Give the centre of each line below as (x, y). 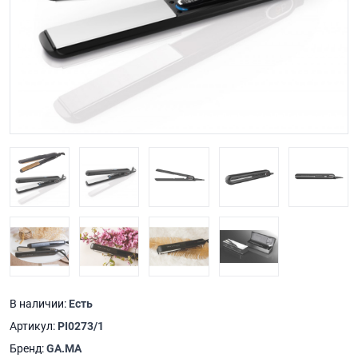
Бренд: (28, 349)
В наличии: (39, 304)
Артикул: (34, 326)
